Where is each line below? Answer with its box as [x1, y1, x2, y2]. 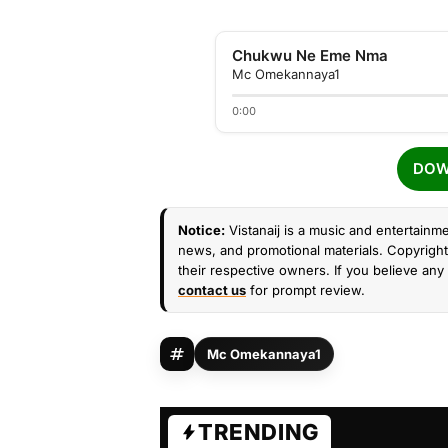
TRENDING [198, 419, 319, 445]
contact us [178, 282, 246, 298]
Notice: [178, 222, 225, 238]
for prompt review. [246, 282, 365, 298]
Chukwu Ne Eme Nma [232, 46, 388, 65]
